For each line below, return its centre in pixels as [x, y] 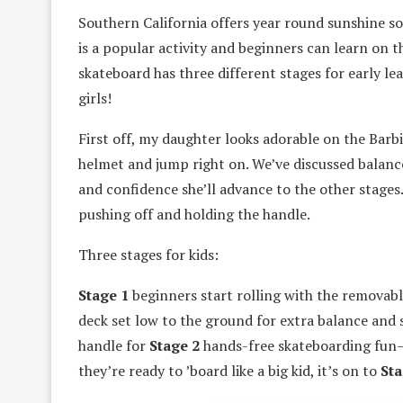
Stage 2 [175, 345]
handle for [114, 345]
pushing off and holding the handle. [194, 214]
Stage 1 [103, 295]
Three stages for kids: [148, 255]
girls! [95, 98]
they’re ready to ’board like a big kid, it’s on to [229, 371]
